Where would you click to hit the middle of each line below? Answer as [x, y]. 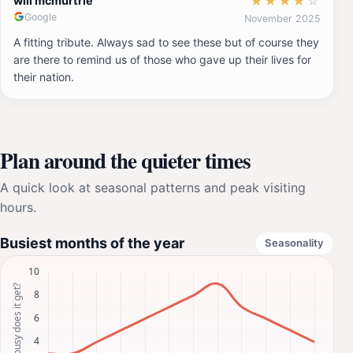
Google [41, 17]
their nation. [44, 76]
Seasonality [294, 243]
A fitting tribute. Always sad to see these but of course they [166, 42]
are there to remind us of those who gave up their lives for [162, 59]
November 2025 [282, 18]
